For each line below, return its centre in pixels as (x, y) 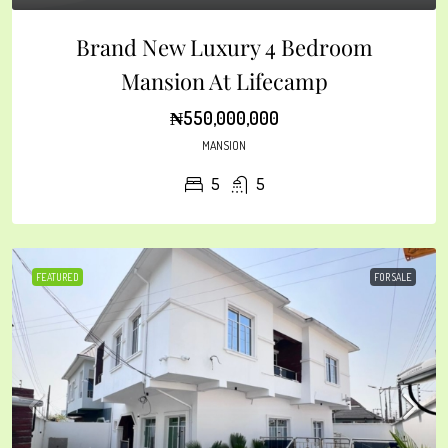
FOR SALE (393, 277)
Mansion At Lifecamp (224, 81)
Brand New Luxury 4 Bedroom (224, 47)
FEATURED (57, 277)
